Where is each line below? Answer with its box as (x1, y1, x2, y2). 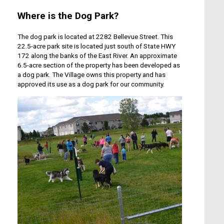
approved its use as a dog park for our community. (17, 80, 164, 88)
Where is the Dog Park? (17, 10, 118, 22)
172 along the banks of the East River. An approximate (17, 51, 177, 60)
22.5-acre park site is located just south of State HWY (17, 42, 175, 50)
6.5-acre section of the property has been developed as (17, 61, 180, 69)
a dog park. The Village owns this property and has (17, 70, 165, 79)
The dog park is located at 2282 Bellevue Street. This (17, 32, 173, 41)
